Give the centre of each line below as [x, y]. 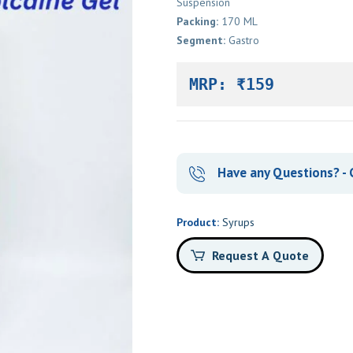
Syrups [232, 222]
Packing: [191, 21]
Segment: [195, 40]
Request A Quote [255, 255]
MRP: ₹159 [226, 84]
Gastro [236, 40]
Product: [193, 222]
